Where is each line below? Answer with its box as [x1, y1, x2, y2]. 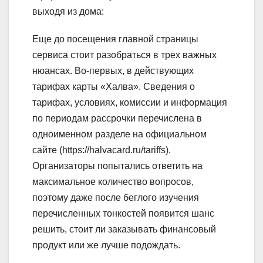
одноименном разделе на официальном [32, 129, 207, 139]
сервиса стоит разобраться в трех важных [32, 49, 217, 60]
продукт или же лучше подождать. [32, 240, 180, 250]
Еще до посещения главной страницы [32, 33, 198, 44]
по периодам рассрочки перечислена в [32, 113, 202, 123]
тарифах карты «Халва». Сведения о [32, 81, 195, 92]
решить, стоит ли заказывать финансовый [32, 224, 216, 234]
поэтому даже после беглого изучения [32, 192, 199, 203]
